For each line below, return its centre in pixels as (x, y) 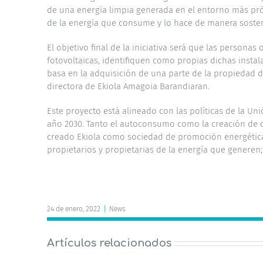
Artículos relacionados (109, 243)
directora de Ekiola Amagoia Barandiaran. (128, 86)
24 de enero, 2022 (74, 209)
